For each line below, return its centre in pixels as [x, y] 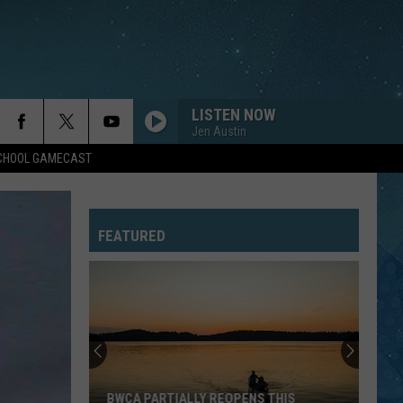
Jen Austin [219, 131]
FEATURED [132, 236]
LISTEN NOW [233, 114]
